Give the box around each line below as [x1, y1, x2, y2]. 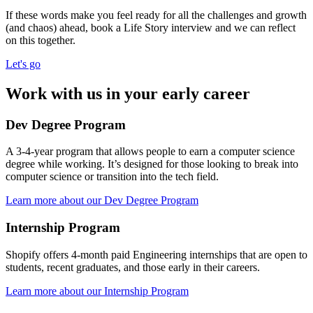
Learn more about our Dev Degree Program [6, 194, 198, 207]
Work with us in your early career [6, 84, 250, 103]
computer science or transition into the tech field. [6, 170, 219, 183]
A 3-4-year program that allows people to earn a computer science [6, 145, 295, 158]
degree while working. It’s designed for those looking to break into [6, 158, 298, 170]
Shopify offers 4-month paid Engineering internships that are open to [6, 248, 307, 261]
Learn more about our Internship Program [6, 284, 189, 297]
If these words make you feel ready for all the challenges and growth [6, 8, 307, 21]
